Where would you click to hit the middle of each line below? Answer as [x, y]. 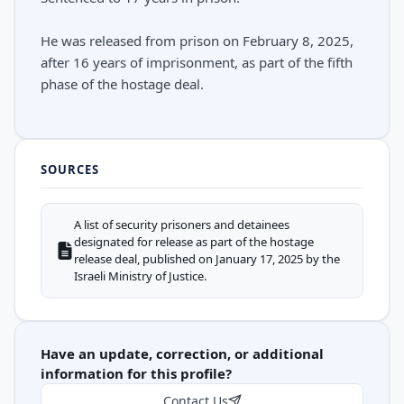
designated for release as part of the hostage [194, 242]
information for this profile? [136, 373]
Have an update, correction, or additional [182, 353]
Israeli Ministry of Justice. [140, 276]
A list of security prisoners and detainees [182, 225]
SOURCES [70, 170]
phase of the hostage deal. [122, 84]
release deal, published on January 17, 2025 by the [207, 259]
